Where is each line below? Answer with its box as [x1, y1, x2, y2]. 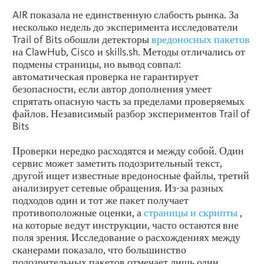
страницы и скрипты [144, 206, 237, 219]
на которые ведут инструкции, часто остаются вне [12, 218, 239, 231]
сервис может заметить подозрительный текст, [12, 156, 222, 169]
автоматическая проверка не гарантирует [12, 70, 199, 82]
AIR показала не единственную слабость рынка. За [12, 8, 239, 21]
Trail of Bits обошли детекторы [12, 32, 151, 45]
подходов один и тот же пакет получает [12, 193, 189, 206]
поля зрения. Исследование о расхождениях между [12, 230, 240, 243]
